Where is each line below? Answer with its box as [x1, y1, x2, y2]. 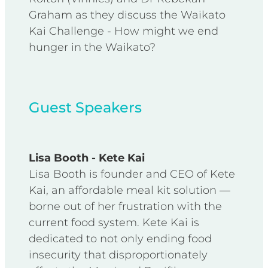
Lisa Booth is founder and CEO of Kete [29, 165, 235, 183]
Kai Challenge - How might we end [29, 22, 218, 40]
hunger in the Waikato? [29, 38, 156, 56]
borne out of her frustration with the [29, 197, 222, 215]
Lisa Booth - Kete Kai [29, 149, 145, 167]
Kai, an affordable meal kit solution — [29, 181, 230, 199]
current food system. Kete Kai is [29, 214, 199, 232]
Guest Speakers [29, 96, 142, 120]
